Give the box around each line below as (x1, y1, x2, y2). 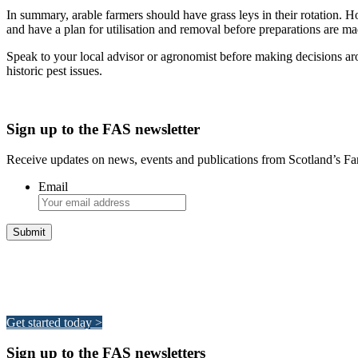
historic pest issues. (6, 63, 102, 78)
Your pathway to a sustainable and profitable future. (6, 288, 266, 302)
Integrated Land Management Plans (6, 255, 245, 272)
